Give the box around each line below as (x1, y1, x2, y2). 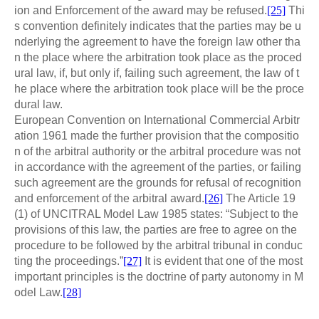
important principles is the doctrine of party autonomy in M (14, 271, 303, 283)
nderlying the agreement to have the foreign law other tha (14, 36, 300, 48)
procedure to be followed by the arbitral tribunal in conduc (14, 239, 303, 252)
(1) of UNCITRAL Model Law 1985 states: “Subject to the (14, 208, 298, 221)
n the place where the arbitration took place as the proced (14, 51, 302, 64)
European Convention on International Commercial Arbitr (14, 114, 300, 127)
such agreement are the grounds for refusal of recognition (14, 177, 301, 189)
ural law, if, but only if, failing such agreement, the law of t (14, 67, 299, 80)
